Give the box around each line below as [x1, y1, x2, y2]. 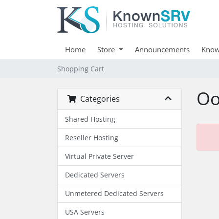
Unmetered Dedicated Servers [65, 189, 164, 198]
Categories [76, 93, 120, 104]
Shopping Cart [57, 64, 104, 73]
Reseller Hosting [65, 133, 118, 142]
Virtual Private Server [65, 152, 134, 161]
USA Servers [65, 207, 105, 217]
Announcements [134, 44, 190, 54]
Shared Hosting [65, 114, 115, 124]
